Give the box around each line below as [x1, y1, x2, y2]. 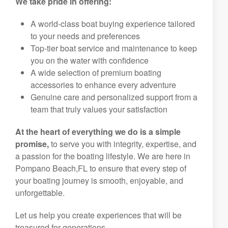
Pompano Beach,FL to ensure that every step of [15, 162, 186, 174]
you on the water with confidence [31, 54, 149, 66]
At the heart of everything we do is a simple [15, 126, 181, 137]
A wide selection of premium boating [31, 67, 161, 78]
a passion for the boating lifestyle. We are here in [15, 150, 190, 162]
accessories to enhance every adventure [31, 79, 176, 91]
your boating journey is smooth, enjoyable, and [15, 175, 183, 186]
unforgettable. [15, 187, 65, 198]
